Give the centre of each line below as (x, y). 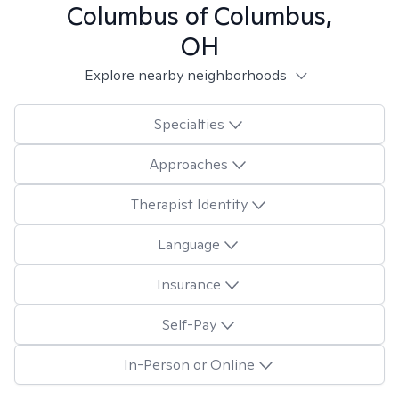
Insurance (189, 284)
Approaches (189, 164)
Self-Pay (189, 324)
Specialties (189, 124)
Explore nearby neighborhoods (185, 75)
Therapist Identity (189, 204)
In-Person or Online (189, 364)
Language (189, 244)
